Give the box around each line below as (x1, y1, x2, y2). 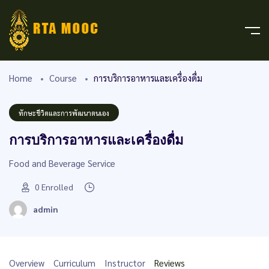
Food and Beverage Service (9, 157, 115, 169)
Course (49, 72, 77, 83)
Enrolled (41, 181, 73, 192)
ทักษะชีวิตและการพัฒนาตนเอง (19, 109, 109, 118)
